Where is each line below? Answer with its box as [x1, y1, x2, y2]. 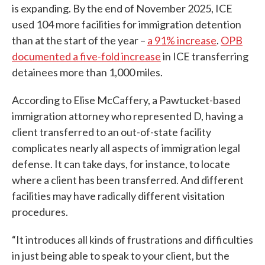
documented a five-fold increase [12, 50, 161, 63]
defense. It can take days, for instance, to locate [12, 157, 230, 171]
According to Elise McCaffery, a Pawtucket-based [12, 93, 241, 107]
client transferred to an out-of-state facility [12, 125, 211, 139]
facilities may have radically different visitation [12, 189, 225, 203]
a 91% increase [147, 34, 216, 47]
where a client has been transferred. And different [12, 173, 244, 187]
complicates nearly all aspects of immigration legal [12, 141, 240, 155]
